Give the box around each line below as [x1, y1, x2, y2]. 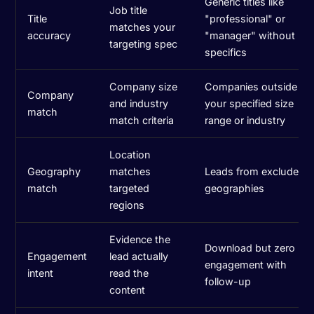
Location [109, 148, 151, 161]
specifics [205, 46, 247, 58]
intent [27, 266, 54, 279]
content [109, 283, 146, 296]
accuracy [27, 29, 71, 41]
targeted [109, 182, 150, 194]
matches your [109, 20, 176, 33]
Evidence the [109, 233, 171, 245]
